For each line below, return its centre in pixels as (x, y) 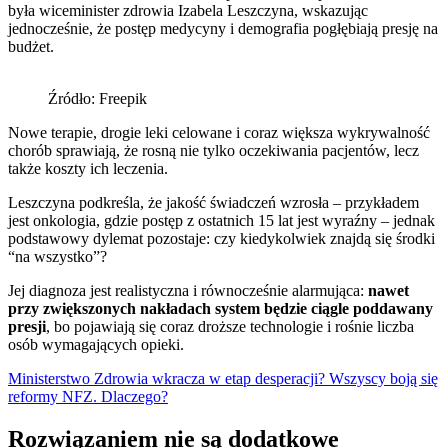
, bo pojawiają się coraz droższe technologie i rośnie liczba (230, 326)
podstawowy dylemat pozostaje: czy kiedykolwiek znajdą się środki (221, 238)
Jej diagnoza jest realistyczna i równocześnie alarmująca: (188, 290)
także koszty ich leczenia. (88, 168)
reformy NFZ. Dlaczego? (88, 396)
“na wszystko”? (57, 256)
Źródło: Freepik (97, 98)
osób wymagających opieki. (96, 344)
